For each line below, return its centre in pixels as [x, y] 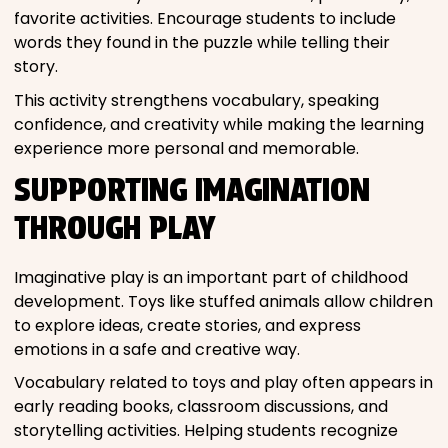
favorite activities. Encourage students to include [205, 19]
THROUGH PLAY [115, 227]
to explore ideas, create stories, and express [187, 325]
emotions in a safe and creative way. [157, 349]
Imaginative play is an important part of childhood [211, 277]
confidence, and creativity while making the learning [219, 124]
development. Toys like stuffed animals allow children [223, 301]
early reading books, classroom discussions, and [201, 407]
